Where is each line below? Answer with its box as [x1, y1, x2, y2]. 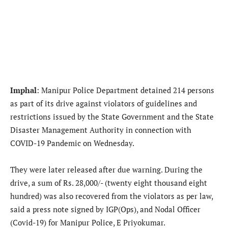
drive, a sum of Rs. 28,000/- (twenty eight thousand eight [10, 177, 207, 188]
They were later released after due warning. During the [10, 164, 203, 175]
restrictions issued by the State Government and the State [10, 111, 214, 122]
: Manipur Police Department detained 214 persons [37, 84, 214, 95]
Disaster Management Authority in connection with [10, 124, 191, 135]
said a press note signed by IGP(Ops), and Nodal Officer [10, 204, 201, 214]
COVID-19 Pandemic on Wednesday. [10, 137, 134, 148]
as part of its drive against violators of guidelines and [10, 98, 197, 108]
